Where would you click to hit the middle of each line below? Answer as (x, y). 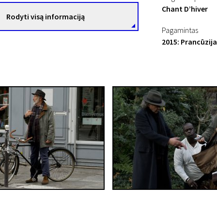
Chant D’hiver (185, 9)
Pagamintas (180, 30)
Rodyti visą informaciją (46, 16)
